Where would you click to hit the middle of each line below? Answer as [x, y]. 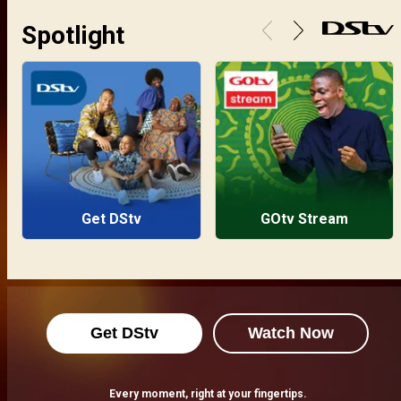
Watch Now [291, 333]
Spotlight [73, 36]
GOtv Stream [304, 219]
